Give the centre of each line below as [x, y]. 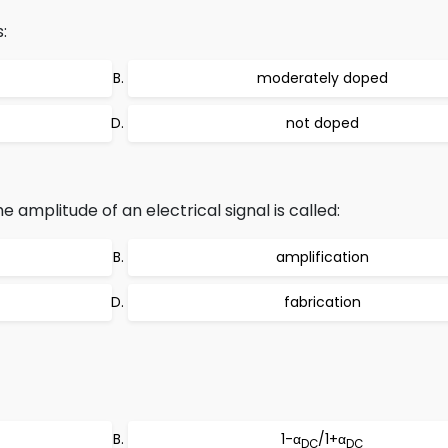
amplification [322, 257]
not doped [322, 123]
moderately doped [322, 78]
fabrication [322, 302]
